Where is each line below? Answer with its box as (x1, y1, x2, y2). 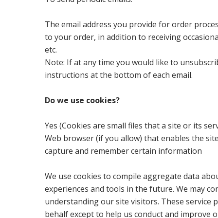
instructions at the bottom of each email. (45, 70, 193, 81)
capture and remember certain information (45, 145, 202, 157)
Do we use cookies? (45, 95, 120, 106)
